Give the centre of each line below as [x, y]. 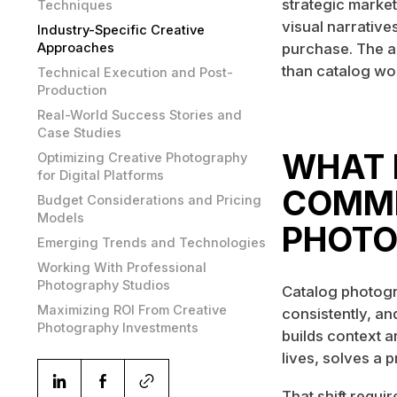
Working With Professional [121, 267]
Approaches [75, 47]
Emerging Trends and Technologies [151, 242]
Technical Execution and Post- [135, 72]
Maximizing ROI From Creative [132, 310]
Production [72, 90]
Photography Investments [117, 327]
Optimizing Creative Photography [142, 157]
